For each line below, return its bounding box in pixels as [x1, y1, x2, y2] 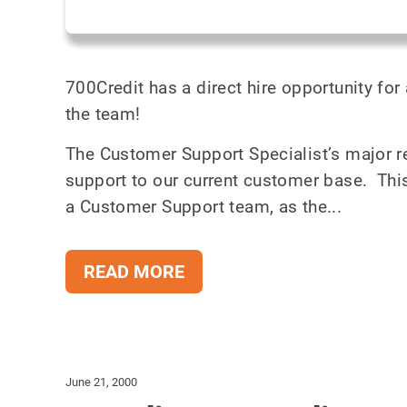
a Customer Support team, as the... [65, 196, 342, 217]
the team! [65, 104, 145, 124]
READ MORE [84, 261, 184, 283]
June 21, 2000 [65, 375, 137, 389]
